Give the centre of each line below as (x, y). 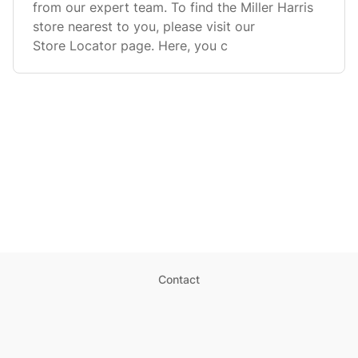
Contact (179, 279)
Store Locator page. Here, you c (130, 46)
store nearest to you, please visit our (144, 26)
